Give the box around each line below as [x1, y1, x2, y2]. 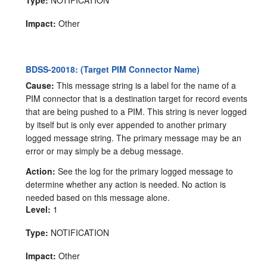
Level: [26, 203, 51, 215]
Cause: [26, 79, 55, 91]
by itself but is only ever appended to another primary [26, 118, 227, 131]
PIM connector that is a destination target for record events [26, 92, 248, 104]
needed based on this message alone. [26, 191, 170, 203]
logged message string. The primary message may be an [26, 131, 242, 144]
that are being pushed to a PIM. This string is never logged [26, 105, 247, 117]
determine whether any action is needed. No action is [26, 178, 226, 190]
